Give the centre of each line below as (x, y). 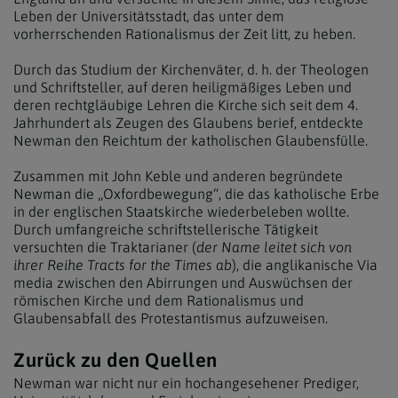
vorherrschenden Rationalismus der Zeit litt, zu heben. (184, 34)
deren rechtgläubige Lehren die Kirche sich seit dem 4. (186, 105)
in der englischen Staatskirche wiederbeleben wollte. (181, 211)
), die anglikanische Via (305, 265)
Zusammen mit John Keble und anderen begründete (178, 176)
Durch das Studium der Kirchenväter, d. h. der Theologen (191, 69)
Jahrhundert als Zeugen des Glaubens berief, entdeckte (188, 123)
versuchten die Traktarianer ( (105, 247)
